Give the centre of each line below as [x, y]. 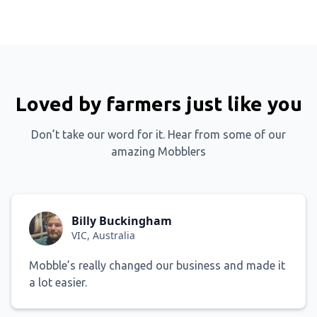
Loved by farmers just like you [158, 103]
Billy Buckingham [122, 221]
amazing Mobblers [158, 151]
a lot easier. [58, 282]
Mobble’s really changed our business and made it [157, 265]
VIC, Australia [103, 236]
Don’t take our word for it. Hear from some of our [158, 134]
